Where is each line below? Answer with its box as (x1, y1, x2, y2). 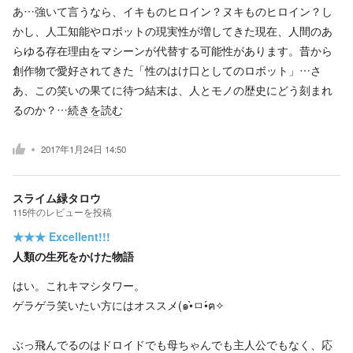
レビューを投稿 (46, 205, 112, 218)
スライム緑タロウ (13, 189, 101, 206)
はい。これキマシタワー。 (13, 277, 145, 293)
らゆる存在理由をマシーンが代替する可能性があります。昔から (13, 42, 333, 58)
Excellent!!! (49, 228, 110, 244)
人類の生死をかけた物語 (13, 247, 134, 264)
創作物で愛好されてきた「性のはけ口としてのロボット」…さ (13, 61, 321, 78)
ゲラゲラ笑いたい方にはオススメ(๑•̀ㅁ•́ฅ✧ (13, 296, 225, 313)
